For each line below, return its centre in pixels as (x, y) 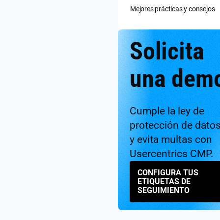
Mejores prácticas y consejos (173, 9)
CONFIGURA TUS (168, 172)
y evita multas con (171, 139)
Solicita (167, 51)
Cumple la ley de (167, 111)
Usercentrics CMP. (172, 153)
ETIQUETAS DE (164, 181)
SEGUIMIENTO (164, 190)
